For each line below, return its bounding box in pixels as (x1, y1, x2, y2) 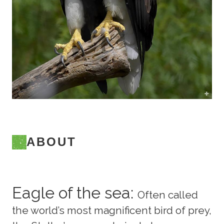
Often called (137, 188, 198, 201)
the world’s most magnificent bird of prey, (12, 204, 211, 216)
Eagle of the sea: (12, 183, 137, 202)
